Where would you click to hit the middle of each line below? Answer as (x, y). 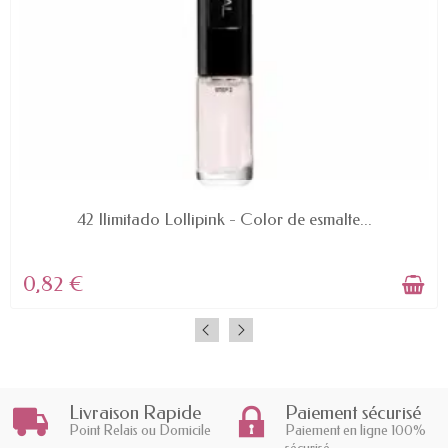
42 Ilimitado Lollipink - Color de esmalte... (224, 220)
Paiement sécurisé (353, 412)
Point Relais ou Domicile (140, 430)
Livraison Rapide (135, 412)
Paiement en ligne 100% (355, 430)
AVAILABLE (224, 205)
